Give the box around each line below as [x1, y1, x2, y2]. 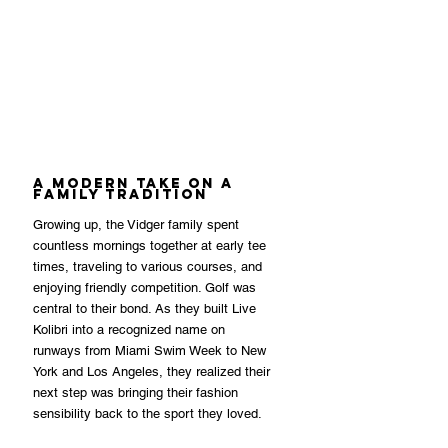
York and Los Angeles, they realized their [33, 363, 274, 379]
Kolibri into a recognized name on [33, 321, 229, 337]
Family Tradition [33, 185, 208, 203]
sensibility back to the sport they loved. [33, 405, 262, 421]
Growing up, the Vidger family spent [33, 216, 243, 232]
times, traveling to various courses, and [33, 258, 266, 274]
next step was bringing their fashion [33, 384, 242, 400]
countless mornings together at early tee [33, 237, 270, 253]
